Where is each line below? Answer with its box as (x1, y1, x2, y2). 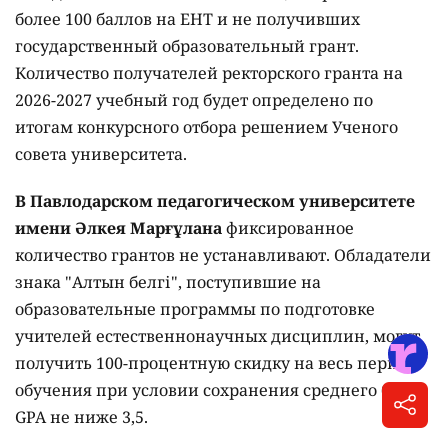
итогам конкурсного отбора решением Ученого (15, 116, 398, 138)
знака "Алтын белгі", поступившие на (15, 271, 321, 293)
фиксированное (222, 217, 354, 239)
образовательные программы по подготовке (15, 298, 375, 320)
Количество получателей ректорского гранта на (15, 62, 403, 84)
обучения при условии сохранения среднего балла (15, 379, 428, 401)
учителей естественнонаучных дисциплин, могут (15, 325, 420, 347)
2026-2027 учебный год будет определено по (15, 89, 373, 111)
